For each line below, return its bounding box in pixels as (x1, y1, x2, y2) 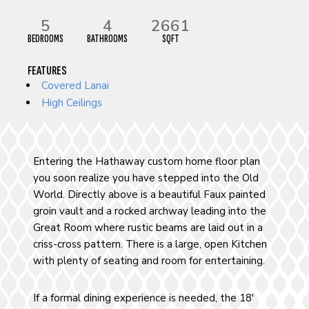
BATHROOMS (87, 32, 128, 46)
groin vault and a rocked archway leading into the (32, 203, 266, 218)
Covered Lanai (41, 78, 110, 92)
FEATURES (28, 62, 68, 79)
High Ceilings (41, 95, 103, 110)
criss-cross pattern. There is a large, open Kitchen (32, 237, 267, 251)
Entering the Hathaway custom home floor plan (32, 154, 260, 168)
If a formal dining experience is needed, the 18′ (32, 290, 254, 305)
